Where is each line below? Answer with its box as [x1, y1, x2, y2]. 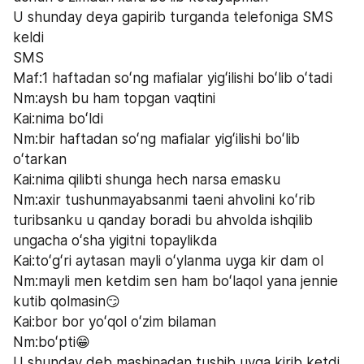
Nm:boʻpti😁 [13, 333, 90, 350]
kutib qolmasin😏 [13, 292, 120, 310]
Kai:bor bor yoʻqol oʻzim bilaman [13, 313, 220, 330]
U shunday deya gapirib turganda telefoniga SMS [13, 8, 333, 25]
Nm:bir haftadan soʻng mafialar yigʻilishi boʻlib [13, 130, 300, 147]
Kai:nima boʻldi [13, 110, 103, 127]
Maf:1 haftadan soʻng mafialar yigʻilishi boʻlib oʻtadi [13, 69, 332, 86]
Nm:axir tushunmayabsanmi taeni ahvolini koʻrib [13, 191, 315, 208]
